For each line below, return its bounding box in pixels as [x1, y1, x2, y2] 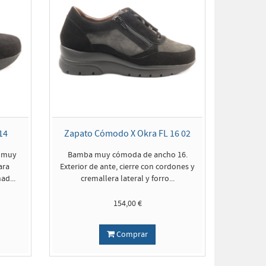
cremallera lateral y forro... [80, 173, 175, 184]
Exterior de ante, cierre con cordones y [60, 161, 195, 172]
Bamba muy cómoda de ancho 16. [67, 150, 188, 160]
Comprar [115, 229, 148, 240]
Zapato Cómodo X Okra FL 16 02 [64, 128, 191, 140]
